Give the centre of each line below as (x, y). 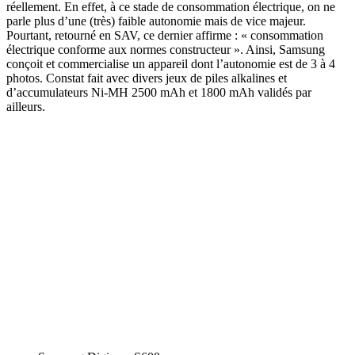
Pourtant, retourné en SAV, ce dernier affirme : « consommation (165, 35)
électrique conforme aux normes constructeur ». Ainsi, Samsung (166, 49)
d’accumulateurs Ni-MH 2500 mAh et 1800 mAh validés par (159, 92)
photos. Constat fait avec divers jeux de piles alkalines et (147, 78)
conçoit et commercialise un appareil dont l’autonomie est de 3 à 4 (171, 63)
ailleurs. (26, 106)
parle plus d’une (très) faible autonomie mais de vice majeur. (156, 21)
